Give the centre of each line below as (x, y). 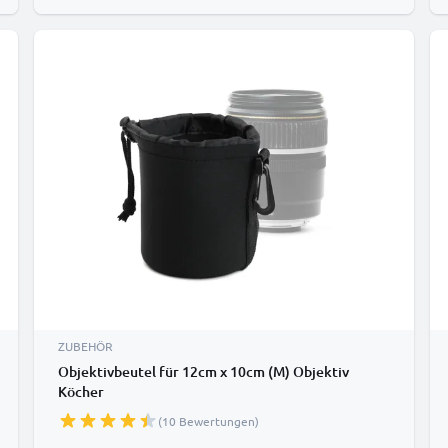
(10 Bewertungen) (208, 421)
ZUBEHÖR (85, 346)
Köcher (81, 391)
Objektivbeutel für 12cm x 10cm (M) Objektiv (203, 371)
